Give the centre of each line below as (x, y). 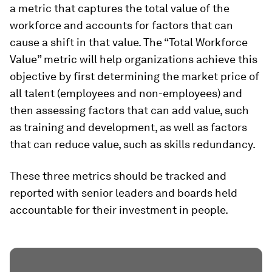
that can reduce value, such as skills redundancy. (133, 144)
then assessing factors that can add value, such (129, 110)
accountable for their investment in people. (119, 210)
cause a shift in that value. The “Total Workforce (129, 42)
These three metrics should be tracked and (118, 176)
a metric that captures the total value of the (120, 8)
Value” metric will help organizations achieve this (134, 59)
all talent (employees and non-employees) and (126, 93)
